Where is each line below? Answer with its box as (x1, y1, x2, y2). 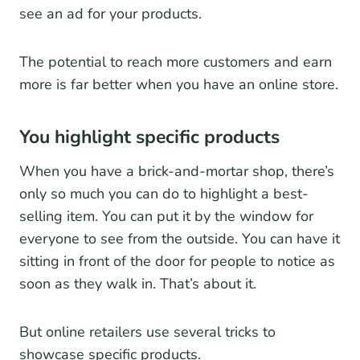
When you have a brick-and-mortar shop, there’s (19, 162, 334, 182)
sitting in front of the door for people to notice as (19, 252, 335, 272)
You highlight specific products (19, 124, 280, 149)
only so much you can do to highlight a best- (19, 184, 309, 204)
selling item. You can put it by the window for (19, 207, 313, 227)
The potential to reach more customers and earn (19, 52, 332, 72)
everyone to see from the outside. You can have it (19, 229, 340, 249)
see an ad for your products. (19, 4, 202, 24)
